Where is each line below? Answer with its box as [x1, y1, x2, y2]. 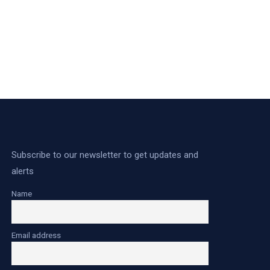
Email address [11, 230, 61, 240]
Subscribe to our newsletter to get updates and [11, 149, 199, 160]
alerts [11, 166, 34, 177]
